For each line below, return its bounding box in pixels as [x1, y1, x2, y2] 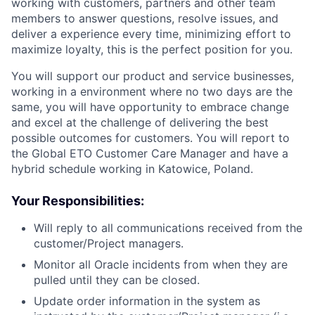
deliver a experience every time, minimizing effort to [11, 27, 291, 41]
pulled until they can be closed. [34, 273, 200, 288]
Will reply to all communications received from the [34, 221, 302, 236]
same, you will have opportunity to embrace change [11, 100, 289, 115]
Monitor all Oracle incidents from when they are [34, 257, 288, 272]
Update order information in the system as [34, 294, 260, 309]
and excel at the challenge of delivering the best [11, 115, 269, 130]
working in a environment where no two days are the [11, 84, 292, 99]
